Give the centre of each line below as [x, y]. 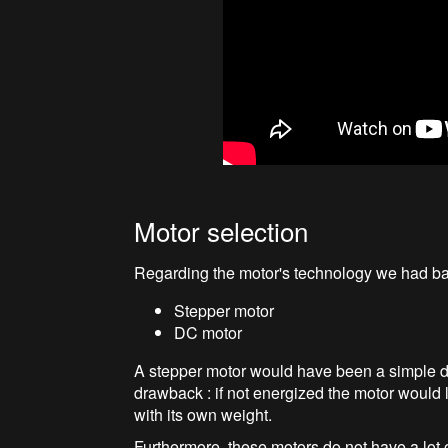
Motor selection [221, 230]
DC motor [208, 332]
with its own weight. [203, 414]
